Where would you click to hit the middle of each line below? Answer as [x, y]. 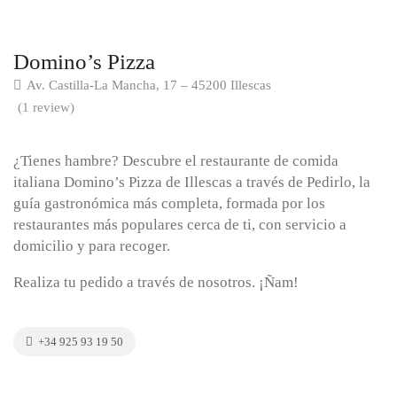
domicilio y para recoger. [92, 245]
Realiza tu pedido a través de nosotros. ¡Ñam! [156, 282]
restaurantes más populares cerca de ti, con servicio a [180, 224]
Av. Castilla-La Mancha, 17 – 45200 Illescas [148, 84]
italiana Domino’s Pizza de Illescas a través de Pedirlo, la [192, 182]
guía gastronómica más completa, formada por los [169, 203]
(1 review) [46, 107]
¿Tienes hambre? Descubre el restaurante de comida [176, 160]
